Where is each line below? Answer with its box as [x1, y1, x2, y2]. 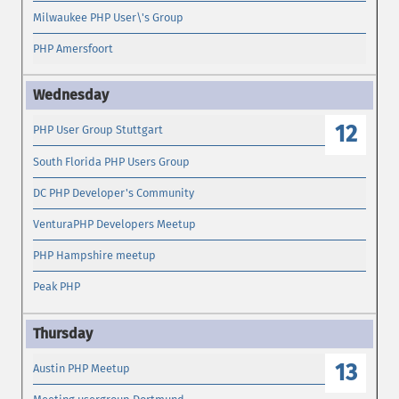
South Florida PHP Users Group [33, 154, 191, 168]
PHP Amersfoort [33, 41, 114, 55]
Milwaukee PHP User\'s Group [33, 10, 184, 24]
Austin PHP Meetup [33, 362, 131, 376]
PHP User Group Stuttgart [33, 123, 164, 137]
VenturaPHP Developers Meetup [33, 216, 197, 231]
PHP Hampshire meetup [33, 248, 157, 263]
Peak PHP [33, 280, 81, 294]
